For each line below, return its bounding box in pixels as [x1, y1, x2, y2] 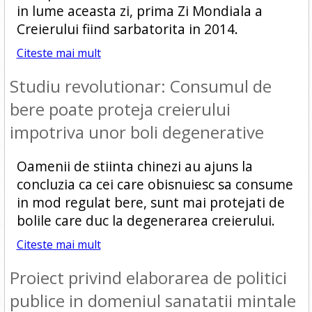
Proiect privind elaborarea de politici [9, 266, 287, 289]
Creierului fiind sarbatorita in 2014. [16, 19, 238, 38]
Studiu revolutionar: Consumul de [9, 75, 272, 97]
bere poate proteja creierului [9, 97, 231, 120]
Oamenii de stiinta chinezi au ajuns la [16, 157, 253, 175]
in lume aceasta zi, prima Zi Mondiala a [16, 1, 263, 20]
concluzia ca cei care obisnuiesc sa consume [16, 175, 293, 194]
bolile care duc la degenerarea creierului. [16, 211, 275, 230]
